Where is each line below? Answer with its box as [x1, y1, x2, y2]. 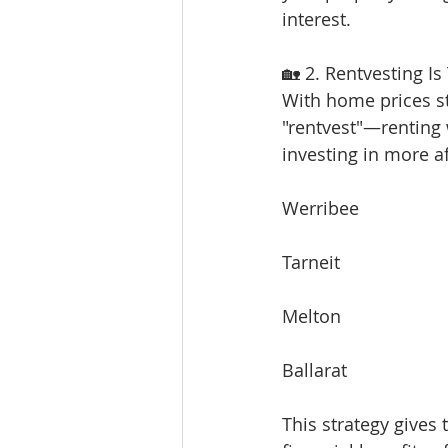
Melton [282, 304, 341, 328]
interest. [282, 7, 351, 31]
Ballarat [282, 358, 347, 382]
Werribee [282, 196, 359, 220]
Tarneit [282, 250, 340, 274]
